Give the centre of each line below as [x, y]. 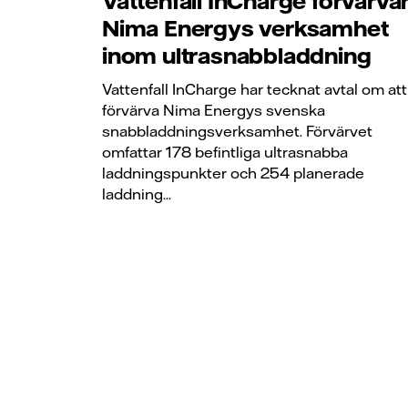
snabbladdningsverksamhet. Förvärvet [237, 131]
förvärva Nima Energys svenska [214, 110]
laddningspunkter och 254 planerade [233, 173]
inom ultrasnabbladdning [237, 56]
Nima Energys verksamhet [245, 29]
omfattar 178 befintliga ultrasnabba [225, 152]
